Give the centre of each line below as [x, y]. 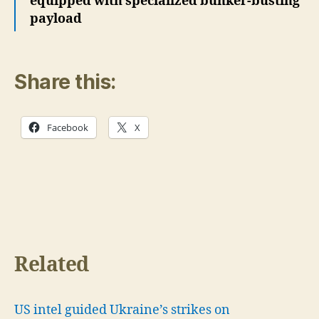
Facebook [68, 127]
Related [52, 265]
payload [56, 19]
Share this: [65, 82]
